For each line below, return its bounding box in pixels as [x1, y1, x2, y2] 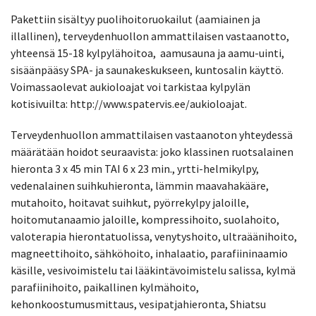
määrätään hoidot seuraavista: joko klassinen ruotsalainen [11, 144, 293, 159]
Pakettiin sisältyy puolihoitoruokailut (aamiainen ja [11, 11, 260, 26]
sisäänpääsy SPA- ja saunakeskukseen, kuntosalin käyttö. [11, 62, 284, 77]
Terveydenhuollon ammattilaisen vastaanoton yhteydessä [11, 127, 293, 142]
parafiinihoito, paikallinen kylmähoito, [11, 279, 199, 294]
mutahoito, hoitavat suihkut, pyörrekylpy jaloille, [11, 195, 249, 209]
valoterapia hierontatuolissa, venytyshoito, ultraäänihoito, [11, 229, 297, 243]
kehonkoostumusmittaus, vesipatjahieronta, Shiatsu [11, 296, 266, 311]
